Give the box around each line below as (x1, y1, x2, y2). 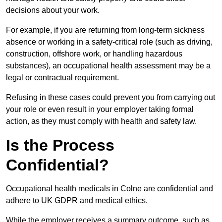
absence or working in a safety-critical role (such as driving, (6, 38, 213, 47)
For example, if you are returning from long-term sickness (6, 26, 205, 35)
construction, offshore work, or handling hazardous (6, 50, 182, 58)
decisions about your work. (6, 6, 100, 15)
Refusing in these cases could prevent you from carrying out (6, 93, 215, 102)
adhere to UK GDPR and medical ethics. (6, 196, 150, 205)
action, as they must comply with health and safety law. (6, 117, 197, 126)
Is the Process (6, 136, 114, 155)
